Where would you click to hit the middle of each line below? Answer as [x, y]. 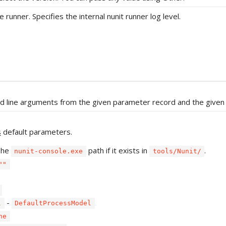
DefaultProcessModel [53, 203]
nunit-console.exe [49, 151]
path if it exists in [118, 151]
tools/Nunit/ [177, 151]
